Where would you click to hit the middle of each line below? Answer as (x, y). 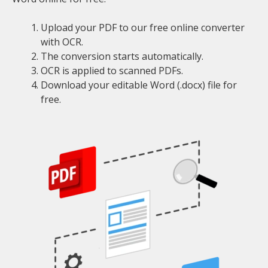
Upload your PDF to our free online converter (143, 28)
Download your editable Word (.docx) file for (139, 85)
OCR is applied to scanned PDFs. (112, 71)
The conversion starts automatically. (122, 56)
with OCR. (62, 42)
